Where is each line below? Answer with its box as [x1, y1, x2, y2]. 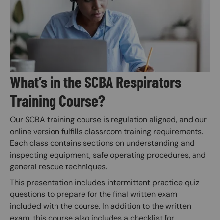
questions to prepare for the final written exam [10, 189, 177, 199]
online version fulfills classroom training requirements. [10, 126, 203, 137]
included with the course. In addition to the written [10, 200, 191, 211]
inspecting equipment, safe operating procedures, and [10, 149, 206, 160]
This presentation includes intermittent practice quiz [10, 177, 199, 188]
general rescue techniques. [10, 161, 107, 172]
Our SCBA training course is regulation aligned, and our [10, 114, 207, 125]
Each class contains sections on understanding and [10, 137, 194, 148]
